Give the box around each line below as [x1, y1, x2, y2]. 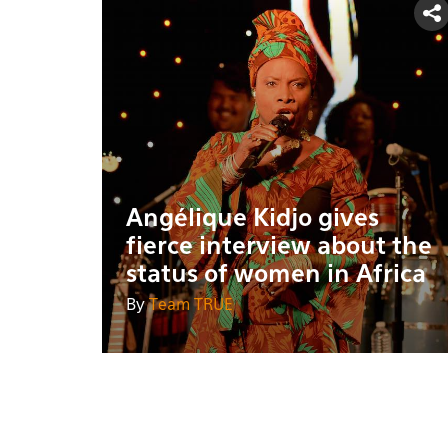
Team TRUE [149, 297, 233, 314]
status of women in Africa [126, 262, 426, 287]
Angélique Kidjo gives [126, 206, 379, 231]
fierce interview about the [126, 234, 432, 259]
